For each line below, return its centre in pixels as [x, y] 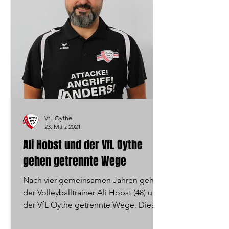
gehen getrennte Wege [75, 161]
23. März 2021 [63, 127]
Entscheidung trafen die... [70, 217]
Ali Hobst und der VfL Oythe [83, 145]
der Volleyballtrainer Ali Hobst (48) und [93, 192]
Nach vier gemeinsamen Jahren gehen [93, 180]
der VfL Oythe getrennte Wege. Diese [91, 205]
